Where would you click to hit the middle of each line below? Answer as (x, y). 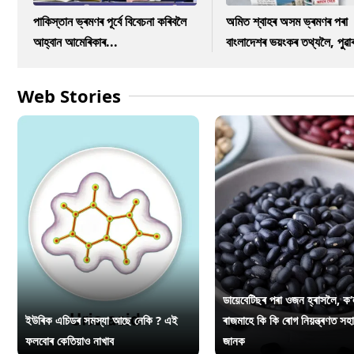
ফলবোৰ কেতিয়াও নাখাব (70, 340)
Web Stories (69, 95)
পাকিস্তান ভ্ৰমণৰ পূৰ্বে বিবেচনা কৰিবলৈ (110, 21)
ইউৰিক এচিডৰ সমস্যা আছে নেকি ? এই (102, 320)
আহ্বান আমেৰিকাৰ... (75, 41)
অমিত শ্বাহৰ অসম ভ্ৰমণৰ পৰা (287, 21)
